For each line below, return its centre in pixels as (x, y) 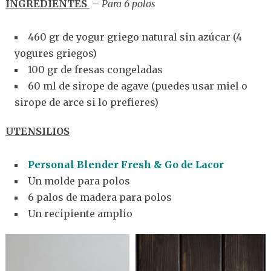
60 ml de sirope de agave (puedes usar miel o (137, 86)
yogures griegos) (55, 54)
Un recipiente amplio (80, 214)
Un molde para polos (79, 181)
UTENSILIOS (37, 132)
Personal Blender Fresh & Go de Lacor (126, 165)
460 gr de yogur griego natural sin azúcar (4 (135, 37)
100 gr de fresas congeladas (95, 70)
